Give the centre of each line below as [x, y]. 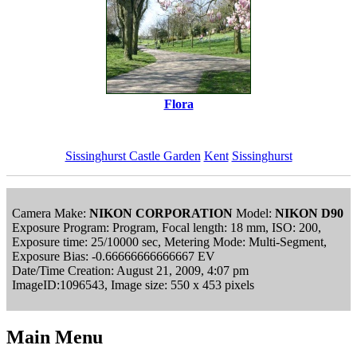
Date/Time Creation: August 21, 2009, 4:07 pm [130, 270]
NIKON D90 [309, 213]
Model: [254, 213]
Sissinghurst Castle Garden [133, 155]
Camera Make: [51, 213]
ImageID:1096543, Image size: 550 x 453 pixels [133, 284]
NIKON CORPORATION [161, 213]
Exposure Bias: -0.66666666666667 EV [114, 256]
